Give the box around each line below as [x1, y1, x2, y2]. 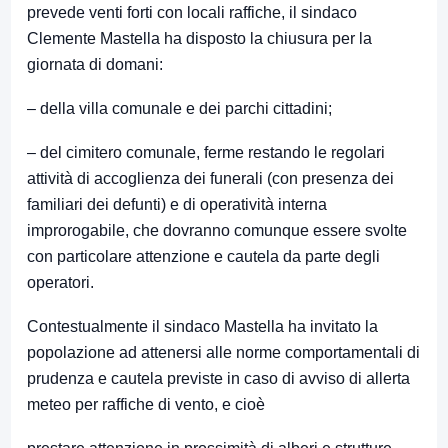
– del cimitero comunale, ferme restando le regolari [27, 144, 385, 162]
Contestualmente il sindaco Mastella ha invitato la [27, 318, 378, 336]
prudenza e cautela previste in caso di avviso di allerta [27, 370, 410, 388]
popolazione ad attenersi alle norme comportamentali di [27, 344, 420, 362]
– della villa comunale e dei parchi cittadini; [27, 100, 332, 118]
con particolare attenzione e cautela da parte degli [27, 248, 380, 266]
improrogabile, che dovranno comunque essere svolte [27, 222, 407, 240]
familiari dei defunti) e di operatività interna [27, 196, 327, 214]
